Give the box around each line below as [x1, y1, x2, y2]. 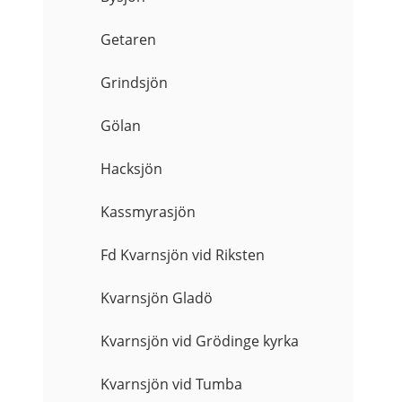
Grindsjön [100, 73, 169, 93]
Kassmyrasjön [100, 202, 197, 223]
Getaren [100, 30, 157, 50]
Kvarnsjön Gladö [100, 288, 214, 309]
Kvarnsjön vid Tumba [100, 374, 243, 395]
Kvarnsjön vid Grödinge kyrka [100, 331, 300, 352]
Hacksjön [100, 159, 163, 179]
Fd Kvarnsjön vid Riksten [100, 245, 266, 266]
